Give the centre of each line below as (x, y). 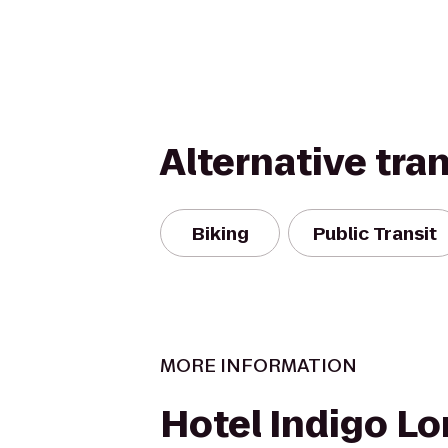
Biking (220, 233)
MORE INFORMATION (258, 365)
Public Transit (375, 233)
